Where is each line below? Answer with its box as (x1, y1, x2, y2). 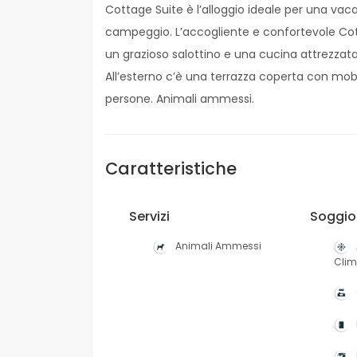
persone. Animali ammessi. (105, 91, 254, 107)
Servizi (129, 207, 170, 226)
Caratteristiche (105, 157, 237, 180)
